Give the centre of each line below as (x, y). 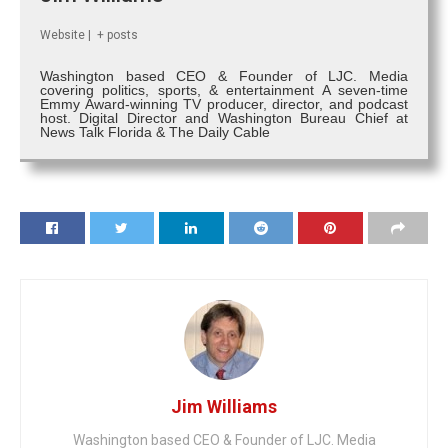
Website (62, 35)
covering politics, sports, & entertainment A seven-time (224, 90)
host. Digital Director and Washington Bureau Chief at (224, 118)
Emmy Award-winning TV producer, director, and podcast (224, 104)
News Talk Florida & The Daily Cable (155, 132)
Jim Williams (224, 407)
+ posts (117, 35)
